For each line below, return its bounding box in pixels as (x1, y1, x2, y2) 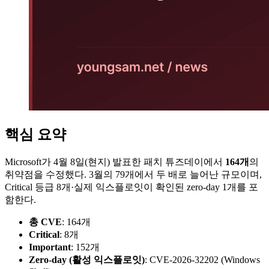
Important (29, 241, 71, 252)
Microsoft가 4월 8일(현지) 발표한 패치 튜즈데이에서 (5, 156, 225, 167)
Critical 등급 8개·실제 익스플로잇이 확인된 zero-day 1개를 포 (5, 181, 258, 192)
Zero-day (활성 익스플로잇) (29, 254, 145, 265)
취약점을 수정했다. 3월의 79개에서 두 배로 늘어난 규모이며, (5, 169, 262, 180)
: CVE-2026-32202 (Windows (145, 254, 260, 265)
